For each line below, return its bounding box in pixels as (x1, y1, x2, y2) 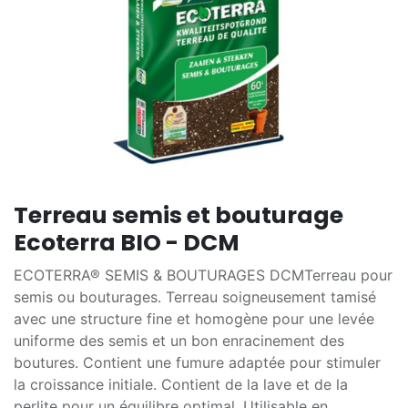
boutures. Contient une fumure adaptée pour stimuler (14, 353, 381, 372)
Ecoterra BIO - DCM (14, 227, 240, 259)
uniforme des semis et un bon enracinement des (14, 331, 344, 350)
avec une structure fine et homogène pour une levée (14, 310, 374, 328)
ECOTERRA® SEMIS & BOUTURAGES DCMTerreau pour (14, 266, 393, 284)
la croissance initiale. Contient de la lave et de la (14, 375, 348, 393)
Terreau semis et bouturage (14, 199, 343, 231)
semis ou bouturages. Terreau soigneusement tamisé (14, 288, 376, 306)
